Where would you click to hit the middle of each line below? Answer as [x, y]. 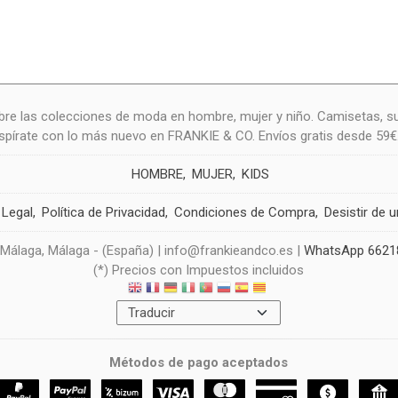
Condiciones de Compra [244, 212]
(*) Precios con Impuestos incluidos [199, 270]
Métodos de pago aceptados [199, 363]
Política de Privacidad [103, 212]
